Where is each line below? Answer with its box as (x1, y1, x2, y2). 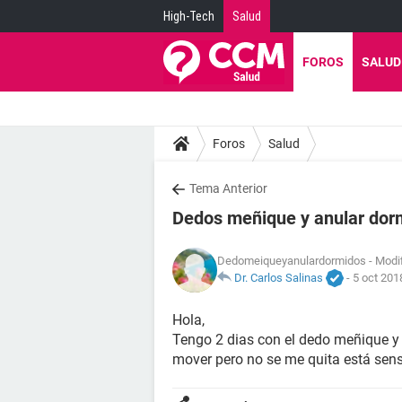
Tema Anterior (189, 181, 267, 196)
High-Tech (163, 9, 214, 23)
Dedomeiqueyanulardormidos (217, 253, 366, 267)
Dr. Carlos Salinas (234, 270, 323, 284)
